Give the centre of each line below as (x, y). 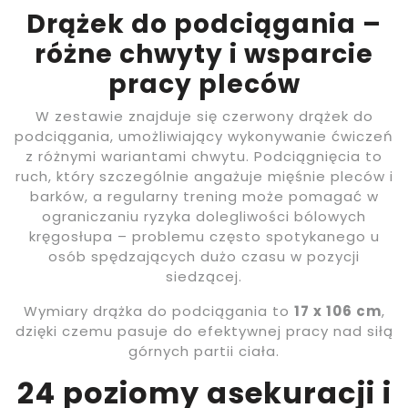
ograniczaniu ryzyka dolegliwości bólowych (204, 216)
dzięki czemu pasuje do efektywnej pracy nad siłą (204, 331)
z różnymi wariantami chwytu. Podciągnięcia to (204, 156)
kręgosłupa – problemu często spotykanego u (204, 236)
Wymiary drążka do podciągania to (158, 311)
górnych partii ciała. (204, 351)
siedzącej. (204, 276)
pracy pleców (204, 84)
